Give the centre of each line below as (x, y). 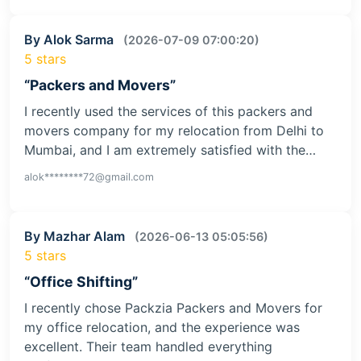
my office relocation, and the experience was (162, 327)
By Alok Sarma (71, 39)
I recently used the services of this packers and (168, 111)
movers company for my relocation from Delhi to (174, 130)
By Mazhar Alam (76, 236)
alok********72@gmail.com (89, 176)
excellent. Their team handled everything (148, 346)
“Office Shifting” (81, 281)
